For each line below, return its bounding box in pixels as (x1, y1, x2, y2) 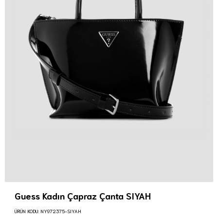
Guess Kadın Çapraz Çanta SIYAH (15, 190, 151, 201)
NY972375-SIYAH (40, 208, 81, 214)
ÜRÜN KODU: (15, 208, 39, 214)
